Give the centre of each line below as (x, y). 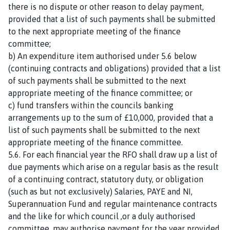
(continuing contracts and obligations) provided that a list (114, 68)
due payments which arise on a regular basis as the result (113, 167)
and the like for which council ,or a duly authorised (102, 216)
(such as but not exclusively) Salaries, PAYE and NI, (100, 191)
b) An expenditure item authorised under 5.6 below (102, 56)
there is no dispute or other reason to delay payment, (106, 6)
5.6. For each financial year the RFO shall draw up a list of (113, 154)
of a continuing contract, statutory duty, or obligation (106, 179)
